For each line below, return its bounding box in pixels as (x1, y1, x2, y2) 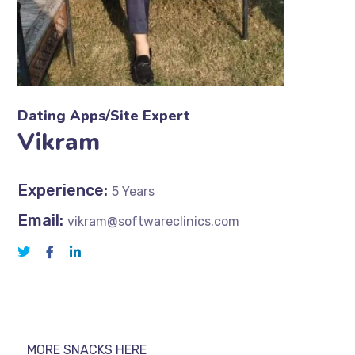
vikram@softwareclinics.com (67, 213, 240, 229)
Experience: (17, 180, 109, 200)
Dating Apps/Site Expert (17, 105, 191, 125)
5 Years (112, 183, 155, 199)
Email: (17, 210, 64, 230)
